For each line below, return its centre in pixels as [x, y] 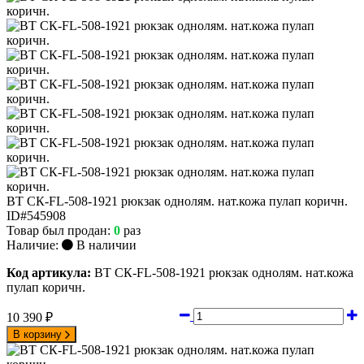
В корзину [39, 334]
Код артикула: [49, 272]
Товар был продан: [60, 230]
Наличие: [34, 245]
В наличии [105, 245]
